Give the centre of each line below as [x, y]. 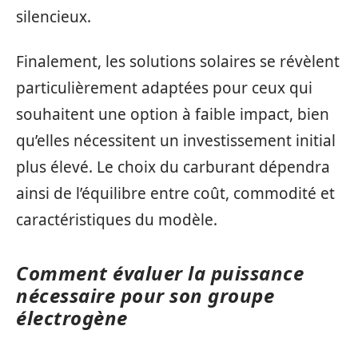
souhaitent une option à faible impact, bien [173, 114]
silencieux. [54, 17]
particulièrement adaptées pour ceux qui [164, 88]
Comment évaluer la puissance [160, 272]
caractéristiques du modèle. [117, 219]
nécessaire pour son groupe [145, 295]
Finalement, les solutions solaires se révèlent [178, 61]
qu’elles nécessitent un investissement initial [176, 140]
